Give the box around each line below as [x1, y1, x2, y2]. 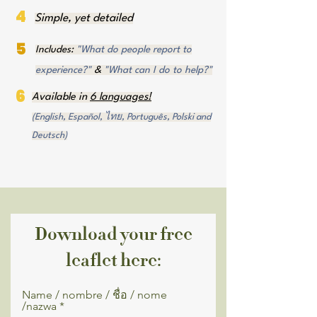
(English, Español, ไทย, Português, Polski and [32, 113, 211, 122]
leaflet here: [65, 248, 161, 272]
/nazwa [22, 299, 59, 313]
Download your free [34, 221, 192, 246]
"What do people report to [76, 45, 192, 54]
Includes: [35, 45, 76, 54]
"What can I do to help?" [104, 65, 212, 75]
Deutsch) [32, 131, 67, 140]
